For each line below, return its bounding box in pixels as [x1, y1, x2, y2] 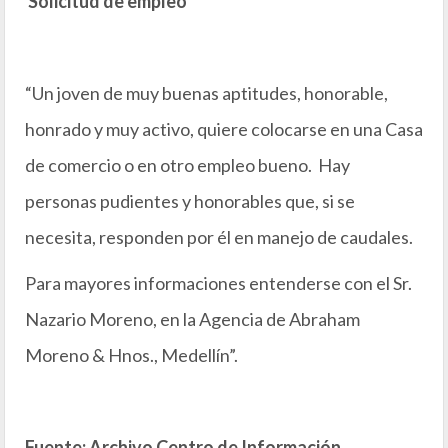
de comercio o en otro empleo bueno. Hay [25, 154, 350, 176]
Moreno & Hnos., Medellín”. [25, 344, 238, 366]
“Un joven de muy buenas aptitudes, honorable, [25, 82, 388, 104]
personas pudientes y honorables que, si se [25, 190, 355, 212]
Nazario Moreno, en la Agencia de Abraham [25, 308, 360, 330]
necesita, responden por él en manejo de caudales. [25, 226, 413, 248]
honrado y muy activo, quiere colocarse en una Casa [25, 118, 423, 140]
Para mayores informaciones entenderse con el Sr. [25, 272, 412, 294]
